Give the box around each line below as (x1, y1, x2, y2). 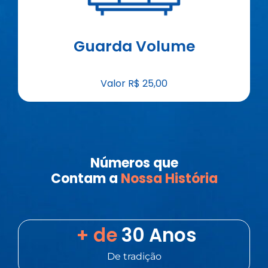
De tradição (106, 250, 162, 262)
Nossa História (117, 169, 218, 188)
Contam (50, 169, 106, 188)
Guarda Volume (73, 35, 195, 57)
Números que (90, 154, 178, 173)
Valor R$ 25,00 (100, 77, 167, 91)
